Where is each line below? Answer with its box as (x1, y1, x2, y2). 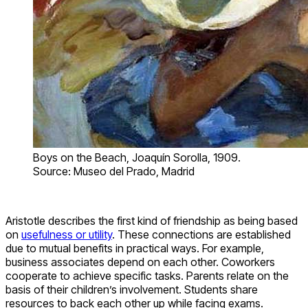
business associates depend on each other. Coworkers (5, 254, 275, 269)
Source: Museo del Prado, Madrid (33, 164, 195, 178)
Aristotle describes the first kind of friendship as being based (5, 213, 298, 228)
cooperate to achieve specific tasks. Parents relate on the (5, 268, 289, 283)
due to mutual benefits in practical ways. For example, (5, 241, 264, 255)
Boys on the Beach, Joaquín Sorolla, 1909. (33, 150, 241, 164)
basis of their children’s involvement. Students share (5, 282, 258, 296)
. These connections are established (112, 227, 291, 241)
